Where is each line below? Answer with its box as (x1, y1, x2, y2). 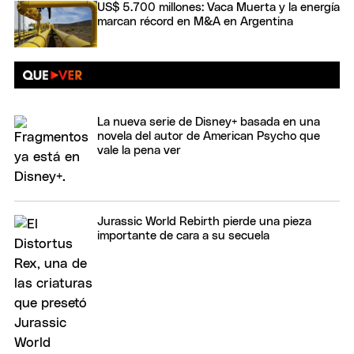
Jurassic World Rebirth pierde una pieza (97, 215, 311, 228)
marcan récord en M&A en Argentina (97, 16, 293, 28)
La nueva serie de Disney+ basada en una (97, 115, 320, 128)
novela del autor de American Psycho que (97, 130, 320, 142)
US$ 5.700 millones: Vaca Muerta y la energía (97, 2, 340, 14)
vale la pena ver (97, 144, 181, 156)
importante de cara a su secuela (97, 229, 269, 242)
